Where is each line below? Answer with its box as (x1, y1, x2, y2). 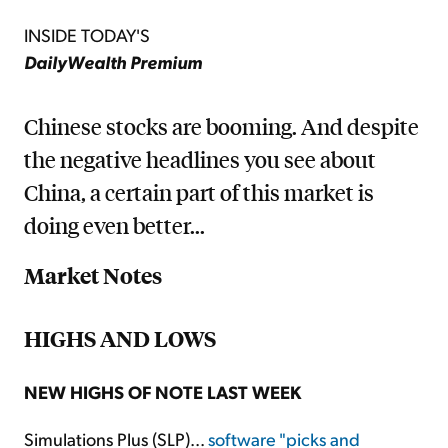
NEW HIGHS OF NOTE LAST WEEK (24, 380, 301, 404)
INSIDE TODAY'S (24, 22, 150, 46)
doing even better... (24, 211, 205, 240)
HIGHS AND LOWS (24, 324, 216, 354)
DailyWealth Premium (24, 49, 202, 73)
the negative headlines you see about (24, 145, 376, 174)
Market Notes (24, 261, 162, 291)
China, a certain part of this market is (24, 178, 374, 207)
